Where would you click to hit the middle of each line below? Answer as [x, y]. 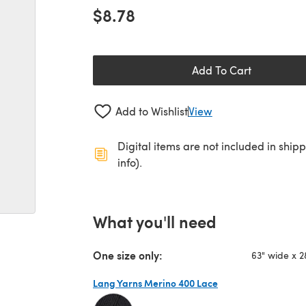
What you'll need [155, 221]
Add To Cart [221, 70]
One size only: [128, 255]
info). [130, 162]
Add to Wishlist [151, 111]
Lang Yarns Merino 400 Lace [155, 282]
